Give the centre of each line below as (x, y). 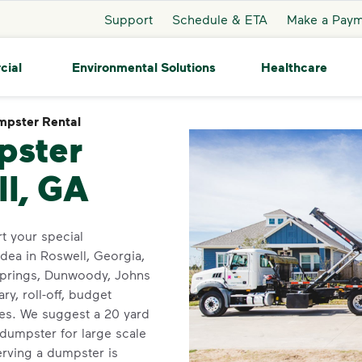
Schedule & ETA (219, 19)
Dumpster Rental (138, 121)
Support (128, 19)
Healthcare (294, 67)
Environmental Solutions (143, 67)
